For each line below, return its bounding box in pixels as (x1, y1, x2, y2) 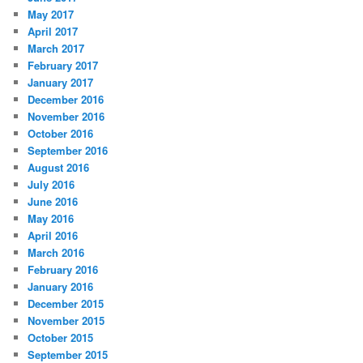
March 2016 (28, 245, 85, 261)
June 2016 (28, 194, 79, 210)
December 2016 (28, 92, 105, 108)
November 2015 (28, 313, 105, 329)
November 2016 (28, 109, 105, 125)
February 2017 (28, 58, 99, 74)
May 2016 (28, 211, 75, 227)
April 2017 (28, 23, 79, 40)
